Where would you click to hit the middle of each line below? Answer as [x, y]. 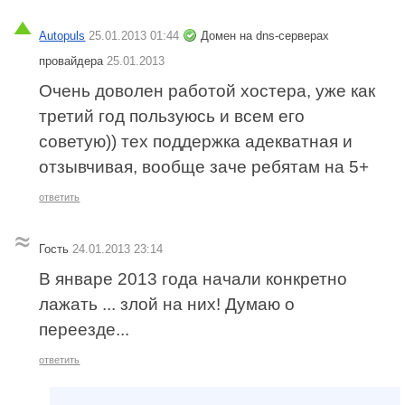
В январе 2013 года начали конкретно [193, 279]
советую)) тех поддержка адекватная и [196, 141]
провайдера [73, 61]
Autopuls [62, 35]
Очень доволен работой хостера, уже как [207, 90]
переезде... [85, 330]
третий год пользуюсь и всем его [172, 116]
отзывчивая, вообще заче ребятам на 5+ [204, 166]
